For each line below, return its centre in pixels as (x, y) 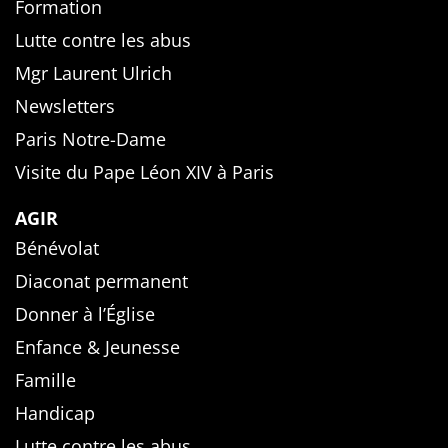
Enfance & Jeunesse (97, 347)
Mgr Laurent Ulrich (93, 73)
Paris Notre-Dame (90, 139)
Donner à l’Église (85, 314)
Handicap (55, 413)
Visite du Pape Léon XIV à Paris (144, 172)
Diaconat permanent (101, 281)
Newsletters (65, 106)
